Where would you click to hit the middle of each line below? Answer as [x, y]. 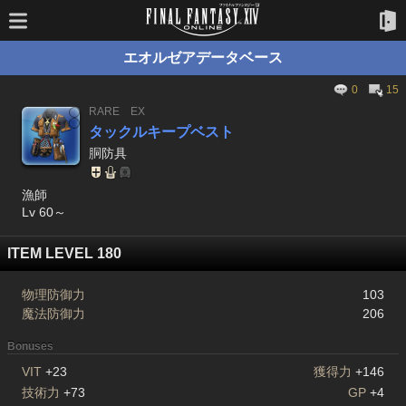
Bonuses [30, 346]
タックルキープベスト [161, 132]
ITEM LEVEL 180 [64, 253]
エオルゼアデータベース [203, 58]
